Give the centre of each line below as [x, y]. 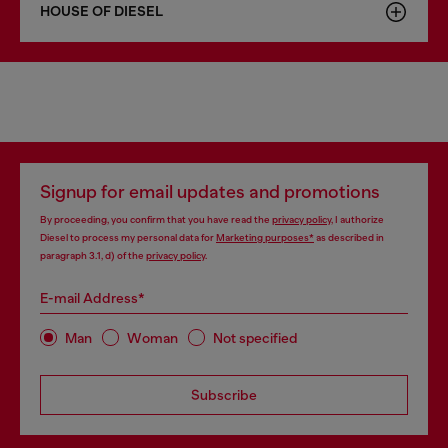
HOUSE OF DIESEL [101, 11]
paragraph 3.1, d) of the [93, 255]
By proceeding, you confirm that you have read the [156, 219]
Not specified [255, 337]
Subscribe [224, 395]
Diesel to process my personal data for [128, 237]
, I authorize [357, 219]
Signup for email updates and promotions [210, 192]
